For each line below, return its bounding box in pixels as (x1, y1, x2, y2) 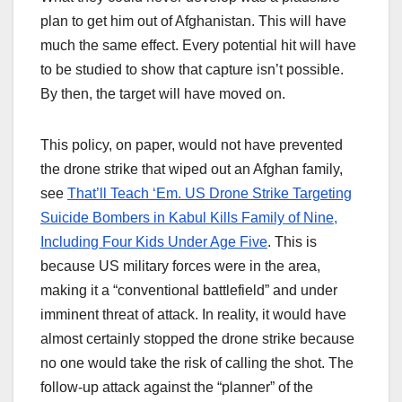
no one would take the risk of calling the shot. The (40, 355, 354, 371)
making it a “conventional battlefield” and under (40, 283, 337, 299)
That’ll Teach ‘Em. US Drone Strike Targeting (67, 186, 352, 202)
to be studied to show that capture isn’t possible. (40, 62, 344, 78)
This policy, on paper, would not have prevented (40, 137, 343, 153)
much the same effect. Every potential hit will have (40, 38, 356, 54)
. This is (267, 234, 317, 250)
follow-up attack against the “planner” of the (40, 380, 313, 396)
